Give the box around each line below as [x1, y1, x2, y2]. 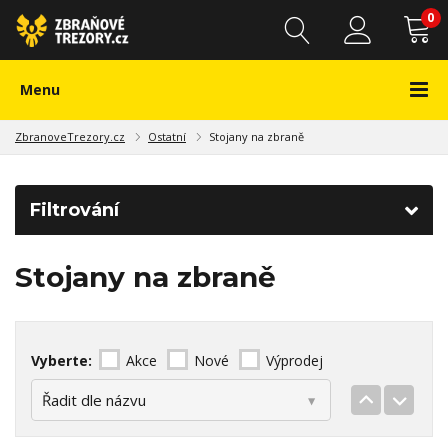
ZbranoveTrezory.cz [15, 129, 125, 144]
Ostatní [148, 129, 186, 144]
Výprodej [266, 351, 323, 370]
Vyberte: [31, 350, 92, 370]
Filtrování [30, 199, 119, 221]
